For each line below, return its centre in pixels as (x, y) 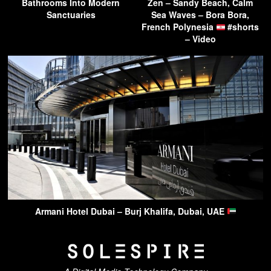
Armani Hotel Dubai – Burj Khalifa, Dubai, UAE (131, 211)
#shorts (242, 27)
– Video (200, 39)
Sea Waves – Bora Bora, (200, 15)
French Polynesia (178, 27)
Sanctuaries (71, 15)
